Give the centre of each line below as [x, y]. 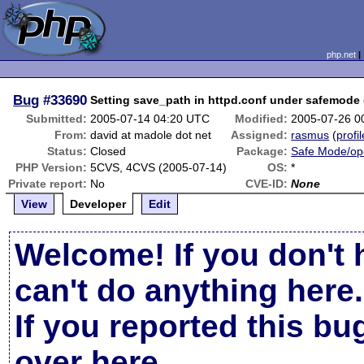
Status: [67, 151]
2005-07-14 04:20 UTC [150, 119]
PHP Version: [52, 167]
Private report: [48, 184]
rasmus [310, 135]
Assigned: [260, 135]
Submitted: [57, 119]
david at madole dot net [151, 135]
